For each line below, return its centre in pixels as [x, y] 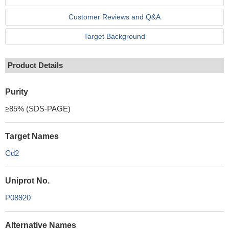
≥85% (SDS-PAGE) [38, 109]
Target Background [114, 36]
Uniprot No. [27, 181]
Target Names [32, 136]
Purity [17, 92]
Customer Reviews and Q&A [114, 17]
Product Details [35, 65]
